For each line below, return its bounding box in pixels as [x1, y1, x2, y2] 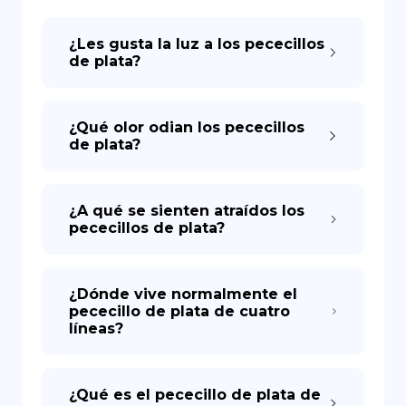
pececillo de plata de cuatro [69, 303, 290, 320]
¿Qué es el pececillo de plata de [69, 386, 321, 403]
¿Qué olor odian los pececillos [69, 119, 304, 136]
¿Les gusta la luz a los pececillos [69, 35, 324, 53]
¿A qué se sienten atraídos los [69, 202, 304, 219]
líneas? [69, 320, 123, 337]
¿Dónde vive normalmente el [69, 285, 297, 303]
